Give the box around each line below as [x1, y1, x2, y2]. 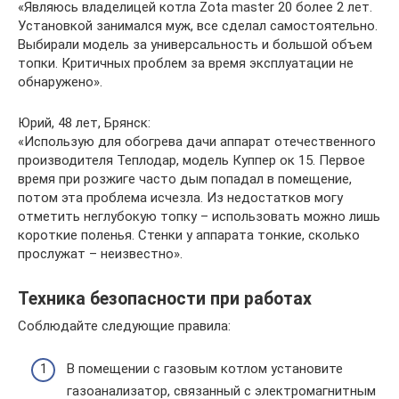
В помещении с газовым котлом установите [67, 361, 343, 377]
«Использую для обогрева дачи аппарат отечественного [18, 133, 376, 150]
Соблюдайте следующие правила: [18, 317, 231, 334]
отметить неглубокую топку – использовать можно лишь [18, 208, 380, 224]
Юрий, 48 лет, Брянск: [18, 114, 151, 131]
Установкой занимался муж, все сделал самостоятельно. [18, 17, 378, 34]
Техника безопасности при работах [18, 288, 312, 309]
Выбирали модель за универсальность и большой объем [18, 36, 372, 53]
